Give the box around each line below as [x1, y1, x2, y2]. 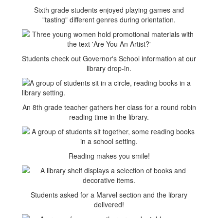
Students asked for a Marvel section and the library [31, 190, 187, 200]
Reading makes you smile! [68, 151, 150, 161]
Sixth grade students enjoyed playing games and [34, 5, 184, 15]
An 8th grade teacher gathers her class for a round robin [22, 102, 196, 112]
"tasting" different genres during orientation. [42, 15, 176, 24]
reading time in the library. [69, 112, 149, 122]
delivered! [94, 200, 124, 209]
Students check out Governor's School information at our [22, 54, 196, 63]
